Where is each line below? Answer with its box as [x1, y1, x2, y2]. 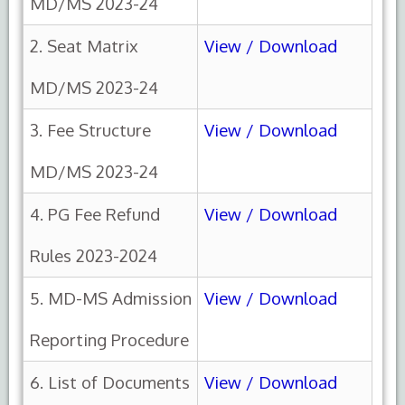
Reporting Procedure [30, 329, 189, 351]
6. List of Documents [30, 372, 190, 393]
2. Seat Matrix [30, 35, 138, 57]
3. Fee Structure [30, 119, 151, 141]
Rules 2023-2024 [30, 245, 157, 267]
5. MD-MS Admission [30, 287, 192, 309]
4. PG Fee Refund [30, 203, 160, 225]
